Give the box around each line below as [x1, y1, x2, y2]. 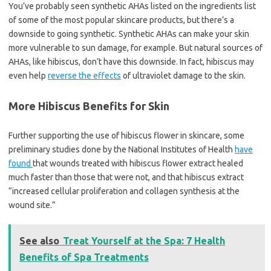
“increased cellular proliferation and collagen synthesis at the [8, 186, 240, 197]
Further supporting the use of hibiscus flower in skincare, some [8, 131, 244, 141]
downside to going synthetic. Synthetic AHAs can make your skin [8, 29, 249, 39]
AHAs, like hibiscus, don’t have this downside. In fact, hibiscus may [8, 57, 254, 67]
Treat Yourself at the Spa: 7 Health [63, 235, 225, 247]
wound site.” [8, 200, 56, 211]
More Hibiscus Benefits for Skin [8, 100, 169, 113]
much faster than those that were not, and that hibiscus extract [8, 172, 244, 183]
